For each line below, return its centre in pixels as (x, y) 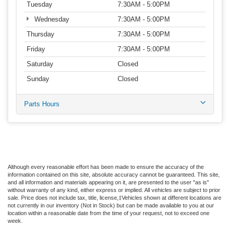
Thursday (41, 34)
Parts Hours (42, 104)
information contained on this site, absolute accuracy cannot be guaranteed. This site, (114, 174)
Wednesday (51, 20)
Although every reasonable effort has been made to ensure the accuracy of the (106, 167)
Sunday (38, 79)
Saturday (40, 64)
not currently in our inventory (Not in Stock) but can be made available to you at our (111, 205)
